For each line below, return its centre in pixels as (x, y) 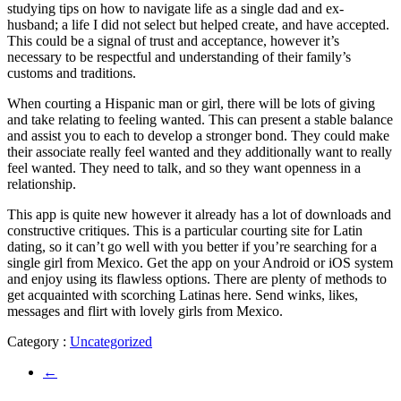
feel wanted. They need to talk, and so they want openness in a (184, 168)
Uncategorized (111, 341)
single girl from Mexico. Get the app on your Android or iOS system (200, 263)
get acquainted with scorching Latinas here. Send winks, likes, (183, 295)
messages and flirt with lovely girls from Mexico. (145, 311)
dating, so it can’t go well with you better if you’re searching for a (192, 247)
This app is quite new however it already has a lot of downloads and (199, 214)
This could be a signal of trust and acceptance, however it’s (173, 41)
